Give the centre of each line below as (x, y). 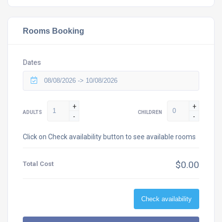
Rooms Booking (54, 30)
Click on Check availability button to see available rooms (109, 137)
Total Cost (38, 164)
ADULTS (32, 112)
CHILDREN (150, 112)
